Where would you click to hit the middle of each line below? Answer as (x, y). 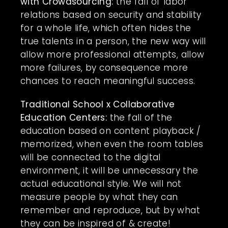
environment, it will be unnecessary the (109, 170)
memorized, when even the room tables (112, 144)
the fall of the (140, 117)
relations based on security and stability (111, 15)
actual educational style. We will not (101, 183)
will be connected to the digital (91, 157)
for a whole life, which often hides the (106, 28)
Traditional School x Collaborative (98, 104)
